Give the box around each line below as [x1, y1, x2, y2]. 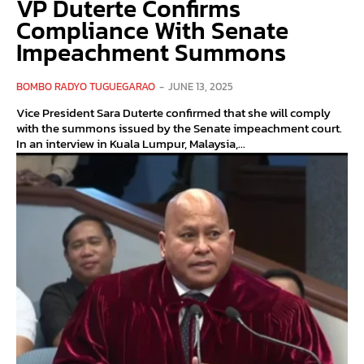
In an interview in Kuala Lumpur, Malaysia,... [16, 134, 245, 154]
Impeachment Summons [16, 34, 286, 71]
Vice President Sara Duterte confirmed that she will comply [16, 103, 331, 123]
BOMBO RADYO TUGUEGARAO [16, 79, 155, 95]
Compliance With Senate [16, 12, 288, 50]
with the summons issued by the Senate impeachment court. [16, 119, 342, 138]
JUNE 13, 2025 [168, 79, 233, 95]
